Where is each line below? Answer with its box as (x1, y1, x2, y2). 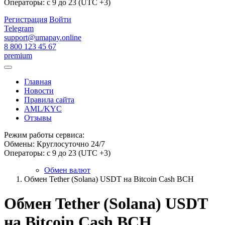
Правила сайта (24, 95, 74, 104)
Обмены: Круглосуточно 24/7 (4, 140, 105, 148)
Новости (24, 86, 54, 95)
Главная (24, 77, 51, 86)
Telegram (4, 24, 34, 33)
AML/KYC (24, 104, 62, 113)
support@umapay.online (4, 33, 81, 42)
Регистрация (4, 15, 47, 24)
